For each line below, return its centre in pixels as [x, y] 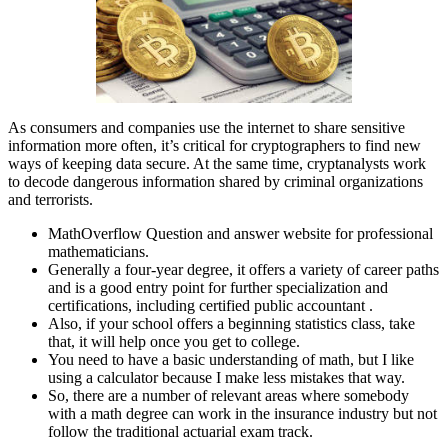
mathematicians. [98, 252]
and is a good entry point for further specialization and [218, 288]
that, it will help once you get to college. [174, 342]
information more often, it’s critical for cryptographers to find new [214, 146]
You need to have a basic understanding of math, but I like [231, 360]
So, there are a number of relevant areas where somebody [228, 396]
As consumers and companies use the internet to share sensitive [206, 128]
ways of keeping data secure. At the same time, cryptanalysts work [217, 164]
